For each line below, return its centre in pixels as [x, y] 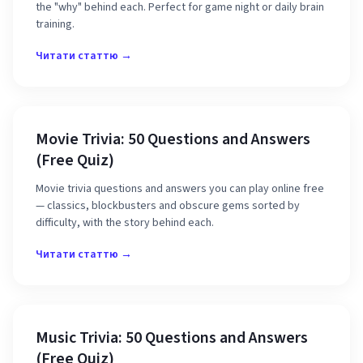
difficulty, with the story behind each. [125, 223]
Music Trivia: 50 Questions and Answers [172, 338]
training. [55, 24]
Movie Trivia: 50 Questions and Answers [173, 139]
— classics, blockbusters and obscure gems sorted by [168, 206]
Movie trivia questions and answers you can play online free [180, 189]
